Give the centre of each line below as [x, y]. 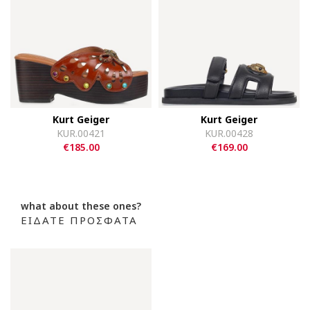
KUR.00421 [81, 133]
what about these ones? [81, 206]
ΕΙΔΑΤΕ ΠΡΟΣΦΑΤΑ [79, 220]
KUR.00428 [229, 133]
